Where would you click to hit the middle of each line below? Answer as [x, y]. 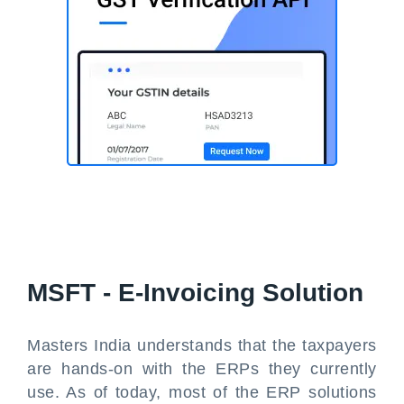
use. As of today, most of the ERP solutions [202, 392]
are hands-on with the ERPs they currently [202, 369]
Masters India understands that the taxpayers [202, 345]
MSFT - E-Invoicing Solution [195, 293]
